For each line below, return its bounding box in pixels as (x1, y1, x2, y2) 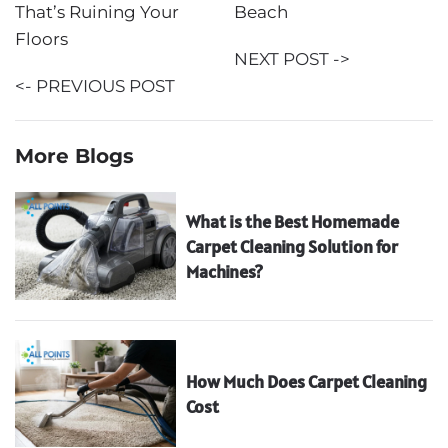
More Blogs (15, 144, 134, 169)
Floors (15, 29, 68, 50)
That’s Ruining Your (15, 2, 179, 23)
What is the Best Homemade (186, 209, 400, 233)
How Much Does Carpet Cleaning (186, 369, 428, 393)
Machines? (186, 259, 264, 283)
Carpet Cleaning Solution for (186, 234, 399, 258)
